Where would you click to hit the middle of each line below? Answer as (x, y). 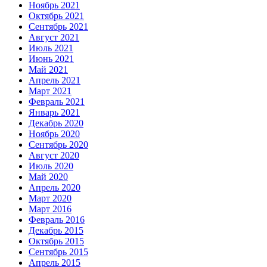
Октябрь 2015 (56, 241)
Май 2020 (48, 177)
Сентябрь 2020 (58, 145)
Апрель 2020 (55, 188)
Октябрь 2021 (56, 16)
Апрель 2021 (55, 80)
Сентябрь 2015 (58, 252)
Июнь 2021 (51, 59)
